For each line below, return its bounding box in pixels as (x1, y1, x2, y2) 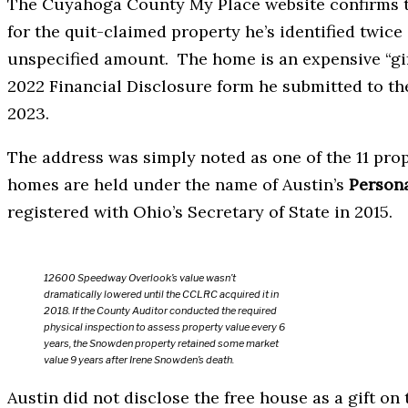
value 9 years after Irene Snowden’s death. (44, 353, 234, 367)
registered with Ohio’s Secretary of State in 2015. (7, 201, 393, 223)
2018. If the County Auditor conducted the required (44, 304, 277, 318)
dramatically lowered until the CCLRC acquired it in (44, 288, 279, 301)
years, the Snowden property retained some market (44, 337, 279, 351)
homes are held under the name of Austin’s (7, 174, 349, 196)
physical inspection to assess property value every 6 (44, 321, 285, 334)
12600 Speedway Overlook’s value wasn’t (44, 271, 236, 285)
